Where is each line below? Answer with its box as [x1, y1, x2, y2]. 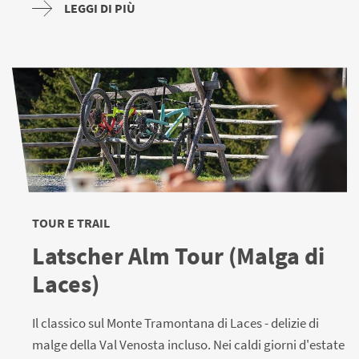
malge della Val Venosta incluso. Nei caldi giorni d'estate [32, 335, 345, 353]
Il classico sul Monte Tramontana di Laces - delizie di [32, 313, 319, 332]
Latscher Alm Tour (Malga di [32, 240, 325, 271]
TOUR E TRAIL [32, 214, 110, 231]
